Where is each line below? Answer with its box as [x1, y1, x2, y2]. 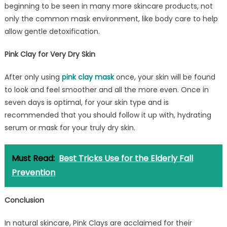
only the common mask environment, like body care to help [4, 13, 218, 24]
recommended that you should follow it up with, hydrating [4, 109, 211, 120]
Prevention [11, 166, 55, 178]
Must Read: [11, 152, 55, 164]
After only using [4, 71, 62, 82]
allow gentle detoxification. [4, 26, 100, 36]
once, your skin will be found [113, 71, 215, 82]
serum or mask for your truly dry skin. [4, 122, 135, 133]
